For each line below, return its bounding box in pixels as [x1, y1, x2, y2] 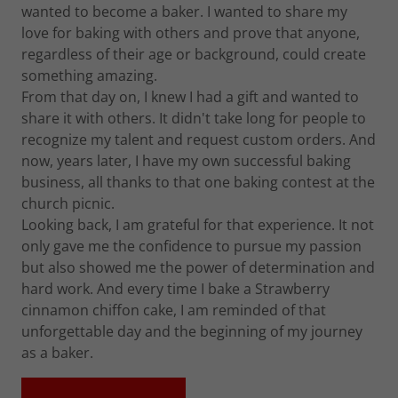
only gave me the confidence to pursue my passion [21, 236, 362, 256]
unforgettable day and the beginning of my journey [21, 322, 362, 341]
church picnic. [21, 194, 115, 213]
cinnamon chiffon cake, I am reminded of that [21, 300, 326, 320]
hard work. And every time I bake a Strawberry [21, 279, 330, 298]
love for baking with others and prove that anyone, [21, 23, 360, 43]
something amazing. [21, 66, 157, 85]
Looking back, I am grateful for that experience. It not [21, 215, 374, 235]
